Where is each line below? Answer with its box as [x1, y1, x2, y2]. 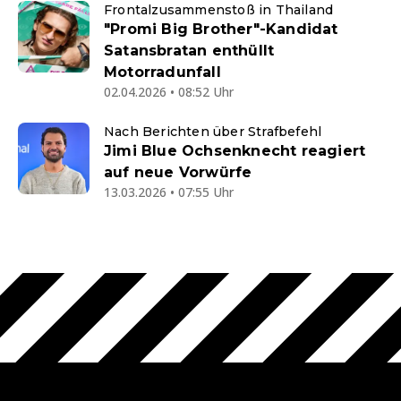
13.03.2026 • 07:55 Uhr [104, 183, 234, 200]
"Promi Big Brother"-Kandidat [104, 20, 338, 38]
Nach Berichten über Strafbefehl [104, 123, 322, 140]
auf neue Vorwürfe [104, 163, 252, 181]
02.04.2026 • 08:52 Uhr [104, 82, 234, 100]
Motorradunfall [104, 63, 221, 81]
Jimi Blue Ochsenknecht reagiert [104, 141, 366, 159]
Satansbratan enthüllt [104, 41, 275, 59]
